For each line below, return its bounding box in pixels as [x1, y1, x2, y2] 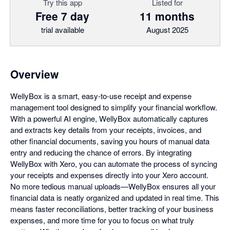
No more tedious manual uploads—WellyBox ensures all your [10, 181, 216, 191]
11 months [140, 8, 195, 24]
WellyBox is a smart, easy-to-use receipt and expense [10, 90, 191, 101]
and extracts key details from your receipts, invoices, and [10, 124, 201, 135]
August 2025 [146, 24, 188, 35]
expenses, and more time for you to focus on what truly [10, 215, 194, 225]
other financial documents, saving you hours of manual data [10, 136, 209, 146]
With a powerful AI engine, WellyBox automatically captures [10, 113, 208, 124]
